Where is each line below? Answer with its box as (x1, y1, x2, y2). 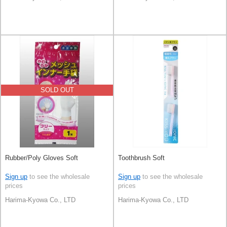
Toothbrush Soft (118, 154, 165, 162)
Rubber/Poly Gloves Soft (5, 154, 78, 162)
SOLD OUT (40, 86, 74, 94)
